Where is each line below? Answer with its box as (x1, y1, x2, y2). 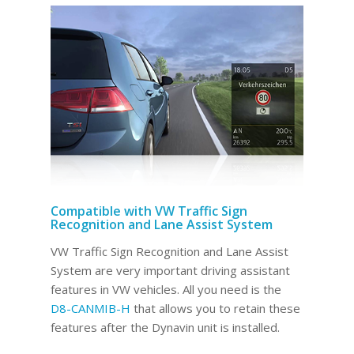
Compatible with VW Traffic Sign (50, 202, 247, 220)
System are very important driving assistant (50, 262, 290, 278)
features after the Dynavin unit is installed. (50, 318, 280, 335)
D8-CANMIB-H (50, 299, 130, 316)
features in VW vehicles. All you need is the (50, 281, 281, 297)
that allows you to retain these (130, 299, 300, 316)
